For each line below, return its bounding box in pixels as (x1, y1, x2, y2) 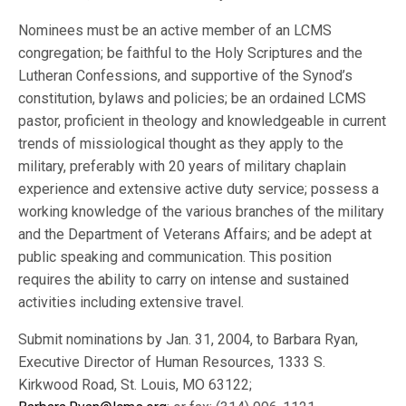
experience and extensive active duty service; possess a (18, 180, 380, 198)
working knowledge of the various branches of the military (18, 203, 385, 220)
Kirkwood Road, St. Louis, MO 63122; (18, 376, 253, 393)
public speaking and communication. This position (18, 248, 333, 266)
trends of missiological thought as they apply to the (18, 135, 344, 152)
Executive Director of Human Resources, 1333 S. (18, 353, 326, 371)
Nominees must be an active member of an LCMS (18, 22, 333, 39)
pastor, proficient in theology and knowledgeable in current (18, 112, 387, 130)
